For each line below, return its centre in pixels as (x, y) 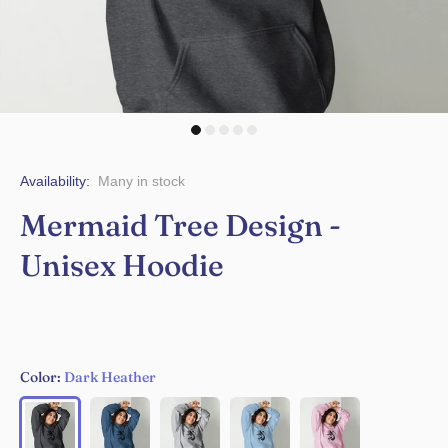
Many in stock (141, 181)
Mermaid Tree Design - (180, 225)
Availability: (55, 181)
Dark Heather (110, 377)
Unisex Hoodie (122, 265)
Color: (42, 377)
